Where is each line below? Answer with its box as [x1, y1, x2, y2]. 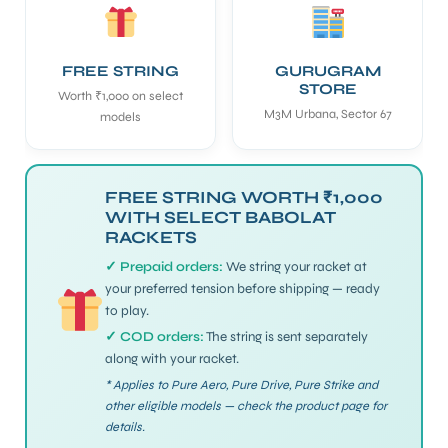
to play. [105, 302, 150, 319]
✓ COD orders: [105, 328, 205, 345]
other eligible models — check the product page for [105, 397, 388, 413]
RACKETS [105, 226, 198, 248]
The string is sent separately [204, 328, 369, 345]
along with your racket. [105, 350, 240, 367]
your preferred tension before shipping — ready [105, 280, 381, 297]
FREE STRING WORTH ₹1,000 [105, 186, 384, 208]
